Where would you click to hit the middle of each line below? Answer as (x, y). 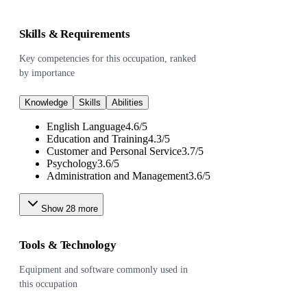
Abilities (127, 102)
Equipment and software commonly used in (103, 270)
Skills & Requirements (75, 34)
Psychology (72, 163)
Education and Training (97, 139)
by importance (47, 73)
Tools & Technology (68, 245)
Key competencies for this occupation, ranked (108, 59)
